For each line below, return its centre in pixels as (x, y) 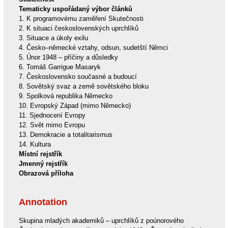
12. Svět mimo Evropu (52, 125)
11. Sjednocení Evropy (52, 116)
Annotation (43, 202)
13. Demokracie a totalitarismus (65, 135)
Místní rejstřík (40, 154)
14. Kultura (35, 145)
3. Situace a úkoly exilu (53, 38)
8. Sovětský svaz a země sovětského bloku (83, 87)
